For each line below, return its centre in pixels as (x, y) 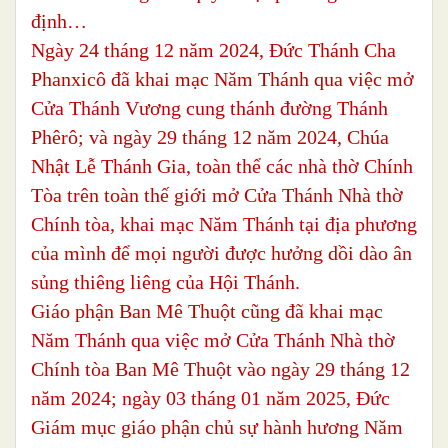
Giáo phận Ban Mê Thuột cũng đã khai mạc (207, 311)
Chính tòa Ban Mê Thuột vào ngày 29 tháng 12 (220, 369)
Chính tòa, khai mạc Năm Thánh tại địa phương (224, 224)
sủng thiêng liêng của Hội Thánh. (165, 282)
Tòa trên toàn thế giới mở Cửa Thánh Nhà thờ (217, 195)
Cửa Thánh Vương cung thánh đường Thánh (209, 108)
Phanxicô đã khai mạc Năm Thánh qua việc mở (222, 79)
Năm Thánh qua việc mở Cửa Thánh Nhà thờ (213, 340)
